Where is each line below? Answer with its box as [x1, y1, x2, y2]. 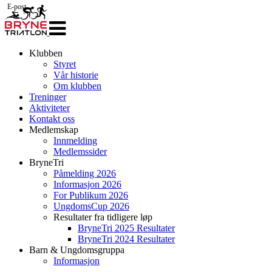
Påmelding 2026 [53, 168, 116, 178]
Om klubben [53, 81, 101, 91]
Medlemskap [29, 124, 78, 135]
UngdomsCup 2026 [53, 201, 129, 211]
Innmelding [53, 135, 97, 146]
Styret [53, 59, 76, 69]
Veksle [49, 4, 75, 15]
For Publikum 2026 [53, 190, 128, 200]
